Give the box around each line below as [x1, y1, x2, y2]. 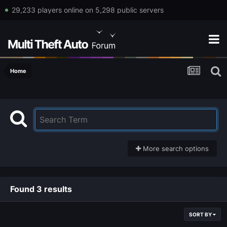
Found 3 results [10, 184, 72, 195]
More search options [141, 144, 209, 153]
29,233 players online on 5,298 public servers [11, 6, 164, 14]
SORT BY [189, 211, 213, 218]
